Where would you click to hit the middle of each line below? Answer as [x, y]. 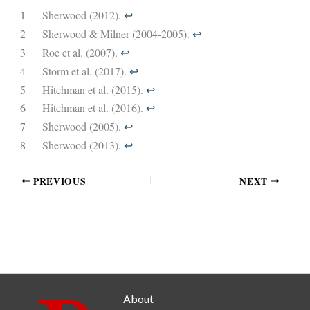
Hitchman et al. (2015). [94, 89]
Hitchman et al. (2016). [94, 108]
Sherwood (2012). [83, 15]
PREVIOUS [58, 181]
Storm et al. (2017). [85, 71]
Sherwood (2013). [83, 145]
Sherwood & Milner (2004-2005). [117, 34]
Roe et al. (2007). [81, 53]
